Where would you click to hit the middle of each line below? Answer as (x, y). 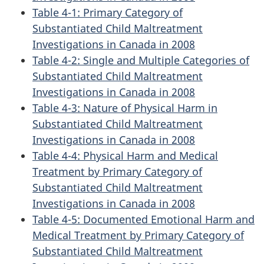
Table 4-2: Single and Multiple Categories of (141, 60)
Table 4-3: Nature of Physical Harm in (125, 108)
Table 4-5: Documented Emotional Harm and (143, 219)
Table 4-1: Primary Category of (108, 12)
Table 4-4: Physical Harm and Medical (125, 156)
